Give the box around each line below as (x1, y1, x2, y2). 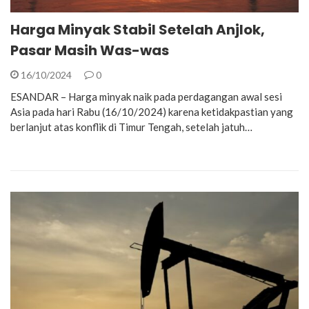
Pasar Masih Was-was (10, 40, 169, 60)
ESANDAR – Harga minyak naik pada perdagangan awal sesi (10, 90, 282, 103)
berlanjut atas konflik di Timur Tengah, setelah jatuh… (10, 120, 252, 133)
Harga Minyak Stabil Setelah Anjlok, (10, 19, 265, 39)
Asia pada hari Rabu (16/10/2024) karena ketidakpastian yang (10, 105, 293, 118)
